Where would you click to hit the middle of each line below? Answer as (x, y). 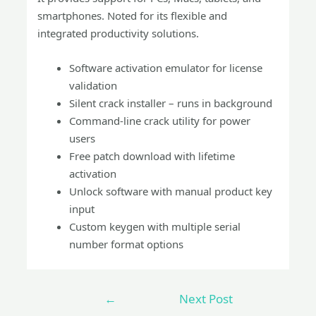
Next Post (206, 299)
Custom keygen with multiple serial (155, 226)
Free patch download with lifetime (152, 156)
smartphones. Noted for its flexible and (133, 16)
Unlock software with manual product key (171, 191)
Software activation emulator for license (166, 68)
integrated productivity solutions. (119, 33)
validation (93, 85)
